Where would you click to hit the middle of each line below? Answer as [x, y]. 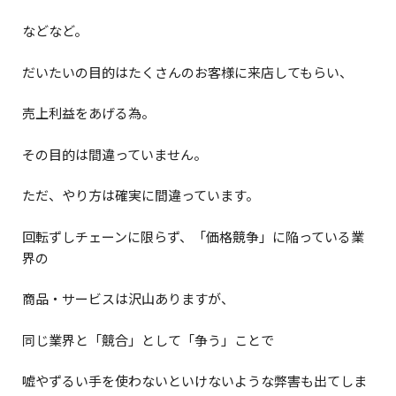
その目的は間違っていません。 [114, 154]
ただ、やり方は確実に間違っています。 [141, 195]
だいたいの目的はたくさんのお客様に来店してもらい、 [187, 72]
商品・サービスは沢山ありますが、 [128, 299]
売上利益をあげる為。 [88, 113]
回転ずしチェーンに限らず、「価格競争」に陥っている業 [193, 236]
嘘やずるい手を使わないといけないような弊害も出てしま [194, 381]
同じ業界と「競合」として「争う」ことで [148, 339]
